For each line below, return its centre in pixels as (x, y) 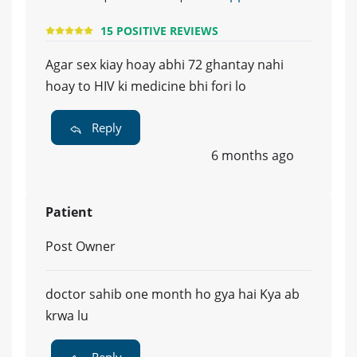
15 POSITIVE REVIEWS (159, 30)
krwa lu (67, 315)
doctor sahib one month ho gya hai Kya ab (173, 294)
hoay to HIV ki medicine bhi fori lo (146, 86)
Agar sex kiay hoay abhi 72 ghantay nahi (165, 64)
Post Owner (80, 246)
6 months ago (253, 155)
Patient (69, 212)
